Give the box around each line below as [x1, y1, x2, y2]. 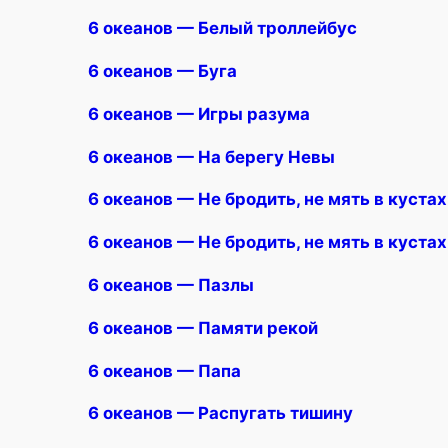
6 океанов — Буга [88, 61, 237, 82]
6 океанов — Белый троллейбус [88, 18, 357, 39]
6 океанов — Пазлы [88, 275, 254, 296]
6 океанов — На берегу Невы [88, 146, 335, 167]
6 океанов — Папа [88, 360, 241, 381]
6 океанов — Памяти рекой [88, 317, 318, 338]
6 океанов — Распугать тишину [88, 403, 353, 424]
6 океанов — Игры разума [88, 103, 310, 124]
